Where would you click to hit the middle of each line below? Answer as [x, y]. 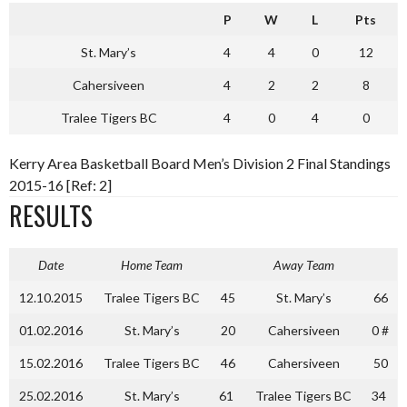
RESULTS [51, 216]
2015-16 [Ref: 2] [60, 185]
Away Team [303, 265]
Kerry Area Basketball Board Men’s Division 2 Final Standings [200, 163]
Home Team [152, 265]
